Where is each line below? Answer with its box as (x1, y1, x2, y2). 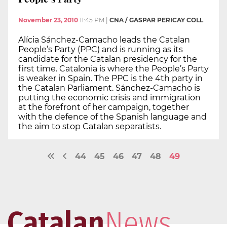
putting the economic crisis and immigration (18, 92, 201, 102)
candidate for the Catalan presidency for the (18, 54, 197, 64)
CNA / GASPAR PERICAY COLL (109, 16, 203, 24)
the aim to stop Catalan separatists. (18, 121, 161, 131)
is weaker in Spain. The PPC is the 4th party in (18, 73, 203, 83)
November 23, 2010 (18, 16, 78, 24)
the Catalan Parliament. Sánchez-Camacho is (18, 83, 200, 93)
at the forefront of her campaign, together (18, 102, 189, 112)
